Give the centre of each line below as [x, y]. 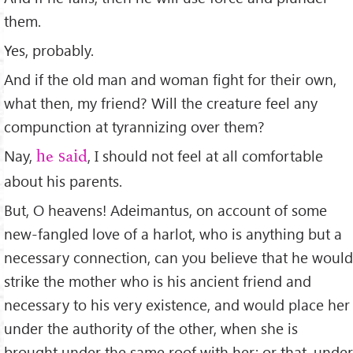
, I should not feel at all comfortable [205, 155]
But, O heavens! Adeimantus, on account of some [165, 210]
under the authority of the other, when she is [151, 328]
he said [62, 157]
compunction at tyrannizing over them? [134, 126]
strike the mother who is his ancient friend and [158, 281]
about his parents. [63, 180]
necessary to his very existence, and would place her [177, 304]
